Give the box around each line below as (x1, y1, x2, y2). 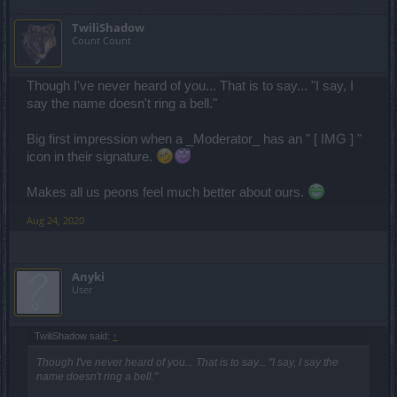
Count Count (72, 34, 131, 47)
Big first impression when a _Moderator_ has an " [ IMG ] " (27, 132, 362, 146)
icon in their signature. (27, 150, 156, 164)
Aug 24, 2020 (27, 214, 84, 227)
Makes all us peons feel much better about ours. (27, 185, 307, 199)
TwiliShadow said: (35, 331, 113, 341)
